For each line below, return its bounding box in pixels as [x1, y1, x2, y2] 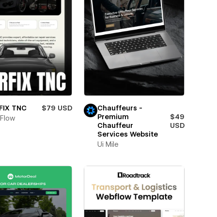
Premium [97, 112, 129, 121]
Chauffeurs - [97, 104, 142, 112]
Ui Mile [97, 140, 119, 148]
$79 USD [41, 104, 72, 112]
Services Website [97, 130, 158, 138]
